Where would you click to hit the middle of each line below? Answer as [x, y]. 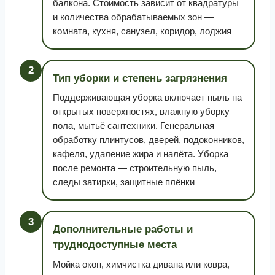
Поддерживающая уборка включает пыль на [147, 98]
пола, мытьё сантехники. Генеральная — [139, 126]
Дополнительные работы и [123, 229]
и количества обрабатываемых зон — [133, 17]
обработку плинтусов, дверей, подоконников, [149, 140]
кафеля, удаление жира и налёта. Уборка [141, 154]
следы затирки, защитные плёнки [124, 182]
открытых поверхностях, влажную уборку [141, 112]
